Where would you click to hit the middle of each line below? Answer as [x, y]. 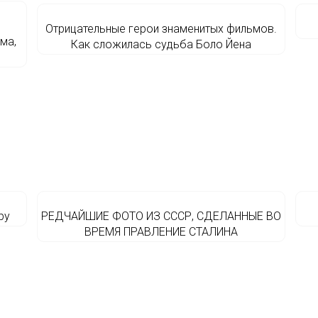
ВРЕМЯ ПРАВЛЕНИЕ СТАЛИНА [161, 232]
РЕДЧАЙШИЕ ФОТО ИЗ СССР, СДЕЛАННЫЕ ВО [161, 216]
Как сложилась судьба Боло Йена [161, 44]
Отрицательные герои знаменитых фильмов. [161, 29]
